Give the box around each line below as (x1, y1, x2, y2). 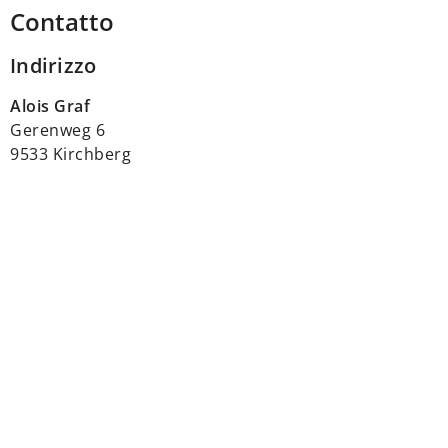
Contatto (10, 5, 114, 38)
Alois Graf (10, 95, 90, 117)
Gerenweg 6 (10, 119, 105, 141)
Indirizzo (10, 52, 97, 79)
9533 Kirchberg (10, 143, 131, 165)
